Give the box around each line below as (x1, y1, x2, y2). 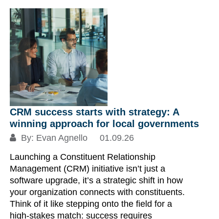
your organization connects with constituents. (10, 187, 185, 197)
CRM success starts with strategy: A (10, 107, 179, 117)
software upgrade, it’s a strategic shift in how (10, 175, 183, 185)
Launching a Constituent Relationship (10, 152, 155, 162)
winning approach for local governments (10, 118, 199, 129)
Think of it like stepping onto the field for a (10, 199, 172, 209)
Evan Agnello (36, 133, 88, 143)
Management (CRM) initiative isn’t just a (10, 164, 165, 174)
